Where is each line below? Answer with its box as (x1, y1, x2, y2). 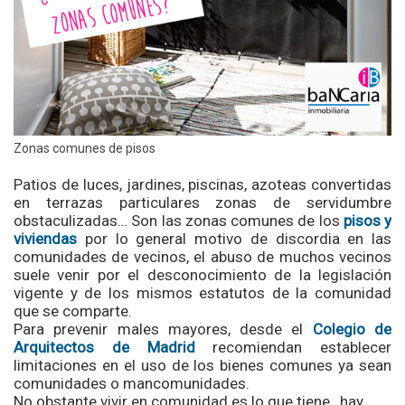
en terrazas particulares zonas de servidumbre (14, 193, 391, 212)
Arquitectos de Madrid (14, 337, 195, 356)
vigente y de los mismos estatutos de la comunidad (14, 283, 391, 302)
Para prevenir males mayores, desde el (14, 319, 313, 338)
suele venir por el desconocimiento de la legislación (14, 265, 391, 284)
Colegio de (312, 319, 392, 338)
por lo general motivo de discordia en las (77, 229, 391, 248)
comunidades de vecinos (14, 247, 186, 266)
